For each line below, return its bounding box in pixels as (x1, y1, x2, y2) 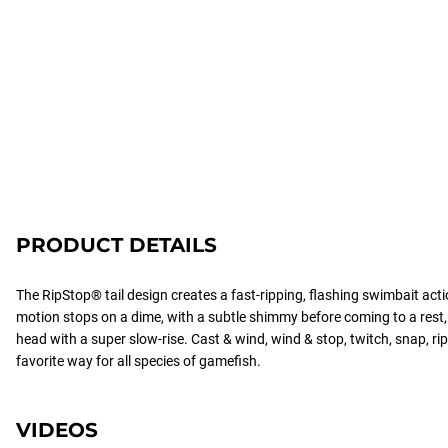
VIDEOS (16, 418, 98, 442)
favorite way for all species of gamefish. (16, 353, 261, 369)
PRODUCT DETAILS (16, 233, 217, 257)
